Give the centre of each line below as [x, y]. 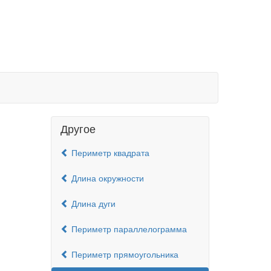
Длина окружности [106, 178]
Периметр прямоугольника [123, 254]
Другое [78, 128]
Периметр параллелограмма [128, 229]
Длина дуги [92, 203]
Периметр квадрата [109, 152]
